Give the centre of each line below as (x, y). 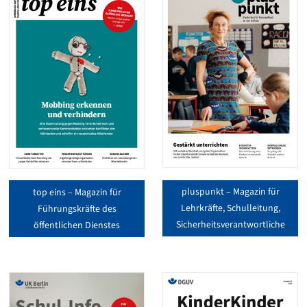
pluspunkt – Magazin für (230, 192)
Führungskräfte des (77, 209)
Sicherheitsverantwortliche (230, 224)
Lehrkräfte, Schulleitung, (230, 208)
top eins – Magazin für (77, 192)
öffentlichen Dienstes (77, 225)
